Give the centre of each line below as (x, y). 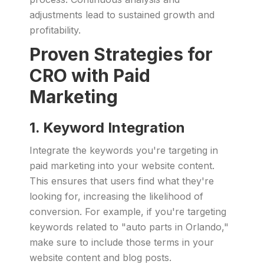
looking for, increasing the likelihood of (116, 196)
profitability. (55, 30)
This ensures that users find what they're (122, 181)
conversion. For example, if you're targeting (128, 212)
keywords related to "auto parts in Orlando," (129, 227)
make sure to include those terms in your (122, 242)
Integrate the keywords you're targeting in (124, 150)
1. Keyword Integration (107, 128)
